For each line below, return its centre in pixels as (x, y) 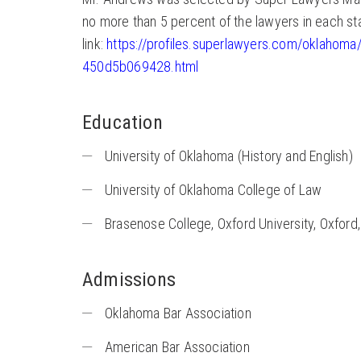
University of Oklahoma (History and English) (229, 156)
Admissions (129, 280)
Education (122, 123)
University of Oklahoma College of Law (214, 190)
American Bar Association (177, 347)
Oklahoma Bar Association (178, 313)
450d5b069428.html (141, 67)
